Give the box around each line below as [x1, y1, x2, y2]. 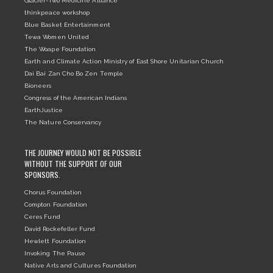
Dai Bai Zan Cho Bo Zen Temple [24, 69, 124, 77]
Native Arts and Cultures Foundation [24, 261, 137, 269]
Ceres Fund [24, 213, 60, 220]
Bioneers [24, 82, 52, 89]
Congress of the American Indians [24, 94, 127, 101]
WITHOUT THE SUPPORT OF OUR [24, 158, 122, 169]
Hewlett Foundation [24, 237, 87, 244]
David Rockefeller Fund [24, 225, 96, 232]
